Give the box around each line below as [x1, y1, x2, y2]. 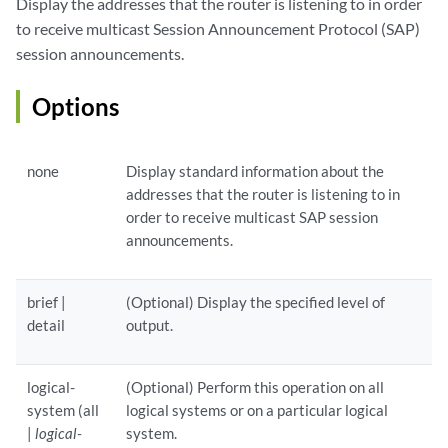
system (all [27, 401, 100, 420]
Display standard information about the [126, 162, 385, 181]
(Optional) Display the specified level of [126, 293, 386, 312]
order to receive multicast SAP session [126, 208, 379, 227]
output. [126, 316, 174, 335]
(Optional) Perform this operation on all [126, 378, 385, 397]
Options [32, 92, 119, 122]
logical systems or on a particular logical [126, 401, 389, 420]
